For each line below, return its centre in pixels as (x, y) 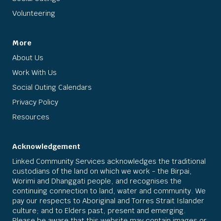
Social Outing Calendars (52, 87)
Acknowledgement (46, 147)
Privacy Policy (35, 102)
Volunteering (34, 13)
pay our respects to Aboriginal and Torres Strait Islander (108, 201)
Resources (31, 117)
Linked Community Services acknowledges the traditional (109, 161)
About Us (28, 58)
